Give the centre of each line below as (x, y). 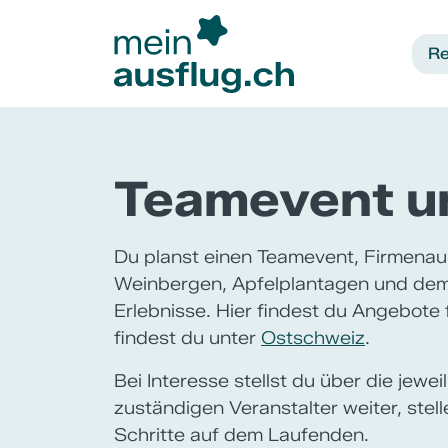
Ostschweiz (313, 338)
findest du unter (187, 338)
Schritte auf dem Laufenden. (241, 435)
